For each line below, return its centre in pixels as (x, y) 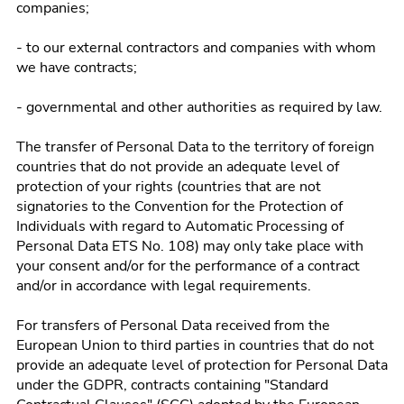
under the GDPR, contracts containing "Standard (172, 385)
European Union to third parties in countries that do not (195, 345)
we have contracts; (77, 68)
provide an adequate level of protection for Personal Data (202, 365)
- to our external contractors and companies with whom (196, 48)
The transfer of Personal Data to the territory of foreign (195, 147)
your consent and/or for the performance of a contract (188, 266)
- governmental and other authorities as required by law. (199, 107)
